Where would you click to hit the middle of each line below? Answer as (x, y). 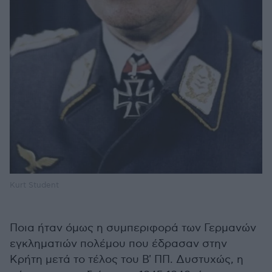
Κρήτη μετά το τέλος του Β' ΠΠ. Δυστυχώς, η (127, 259)
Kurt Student (34, 185)
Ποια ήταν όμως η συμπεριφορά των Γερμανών (133, 228)
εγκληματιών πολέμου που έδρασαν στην (118, 243)
